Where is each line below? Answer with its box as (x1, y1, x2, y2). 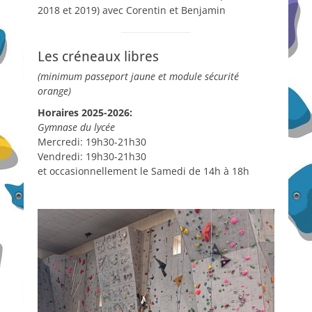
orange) (38, 84, 71, 97)
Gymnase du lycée (38, 120, 115, 134)
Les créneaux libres (38, 47, 159, 65)
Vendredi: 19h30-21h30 (38, 149, 146, 163)
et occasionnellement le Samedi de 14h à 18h (38, 164, 249, 178)
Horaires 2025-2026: (38, 105, 132, 119)
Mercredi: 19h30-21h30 (38, 134, 146, 148)
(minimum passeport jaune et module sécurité (38, 69, 239, 83)
